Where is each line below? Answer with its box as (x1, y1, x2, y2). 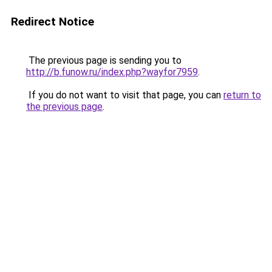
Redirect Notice (11, 15, 94, 29)
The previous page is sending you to (26, 55, 182, 66)
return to (223, 89, 261, 101)
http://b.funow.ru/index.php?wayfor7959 (26, 66, 198, 78)
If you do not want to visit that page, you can (26, 89, 223, 101)
